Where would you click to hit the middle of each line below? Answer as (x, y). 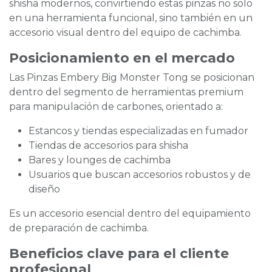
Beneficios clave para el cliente (119, 253)
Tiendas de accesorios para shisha (108, 146)
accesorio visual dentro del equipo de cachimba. (125, 33)
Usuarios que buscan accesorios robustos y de (140, 175)
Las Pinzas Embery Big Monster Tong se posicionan (132, 78)
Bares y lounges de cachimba (100, 160)
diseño (44, 189)
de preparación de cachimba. (79, 228)
